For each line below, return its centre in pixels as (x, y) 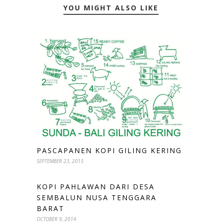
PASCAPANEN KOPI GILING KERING (109, 150)
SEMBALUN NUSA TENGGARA (97, 197)
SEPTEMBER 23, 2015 (60, 161)
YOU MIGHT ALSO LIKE (111, 7)
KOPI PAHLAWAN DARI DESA (96, 186)
